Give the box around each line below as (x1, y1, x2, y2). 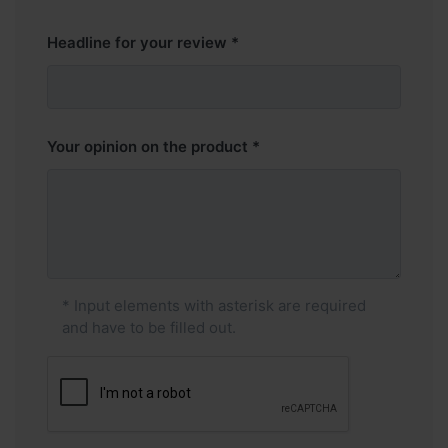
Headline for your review (47, 32, 227, 52)
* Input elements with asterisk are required (62, 296, 366, 316)
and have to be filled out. (62, 318, 236, 338)
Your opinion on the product (47, 137, 248, 157)
